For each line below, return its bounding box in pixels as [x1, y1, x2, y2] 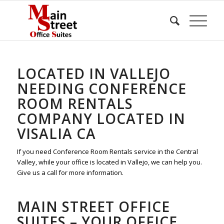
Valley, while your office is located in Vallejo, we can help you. [16, 157, 202, 167]
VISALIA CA [16, 124, 96, 143]
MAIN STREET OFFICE [16, 197, 170, 216]
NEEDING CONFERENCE [16, 79, 186, 98]
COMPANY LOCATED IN [16, 109, 185, 128]
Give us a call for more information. [16, 168, 123, 177]
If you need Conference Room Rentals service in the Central [16, 147, 198, 156]
